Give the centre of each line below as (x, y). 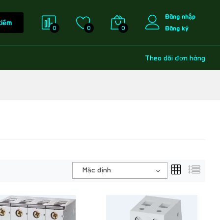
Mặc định (97, 170)
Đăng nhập (180, 16)
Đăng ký (177, 28)
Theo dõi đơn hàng (175, 58)
